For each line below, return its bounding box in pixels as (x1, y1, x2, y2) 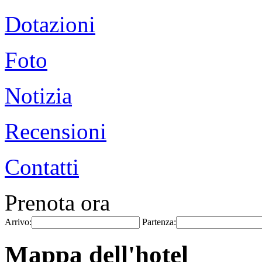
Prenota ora (5, 190, 110, 215)
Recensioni (5, 119, 106, 144)
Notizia (5, 83, 72, 108)
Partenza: (142, 217, 176, 227)
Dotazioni (5, 12, 95, 37)
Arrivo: (5, 217, 32, 227)
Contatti (5, 154, 79, 180)
